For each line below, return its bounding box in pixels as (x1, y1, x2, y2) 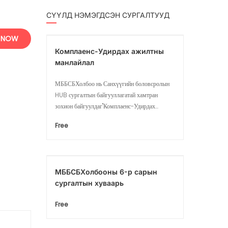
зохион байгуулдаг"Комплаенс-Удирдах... (55, 102, 158, 110)
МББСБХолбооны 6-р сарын (55, 167, 157, 176)
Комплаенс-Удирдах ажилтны (55, 47, 164, 55)
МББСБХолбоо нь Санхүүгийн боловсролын (55, 79, 169, 88)
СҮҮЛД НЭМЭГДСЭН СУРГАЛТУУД (46, 11, 169, 19)
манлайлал (55, 58, 94, 67)
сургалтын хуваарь (55, 179, 124, 187)
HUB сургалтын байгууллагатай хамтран (55, 91, 158, 99)
